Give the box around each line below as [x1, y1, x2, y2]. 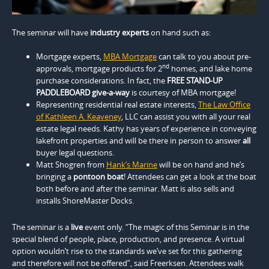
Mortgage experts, [36, 51, 103, 62]
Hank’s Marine [106, 159, 157, 171]
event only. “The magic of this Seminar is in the [83, 222, 249, 233]
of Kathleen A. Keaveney [36, 111, 121, 122]
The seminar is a [12, 222, 71, 233]
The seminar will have [12, 27, 90, 38]
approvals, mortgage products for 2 [36, 63, 162, 74]
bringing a [36, 171, 73, 183]
